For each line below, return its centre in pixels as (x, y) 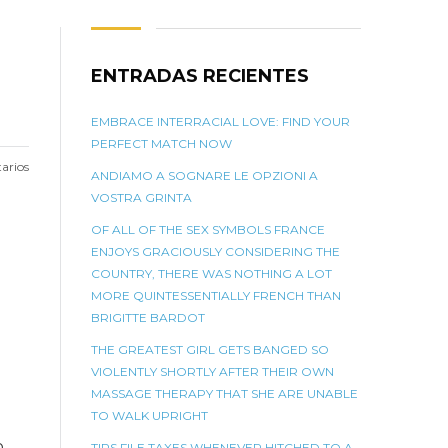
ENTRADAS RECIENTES (200, 76)
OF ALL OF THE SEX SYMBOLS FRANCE (208, 229)
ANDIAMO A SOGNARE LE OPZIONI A (204, 175)
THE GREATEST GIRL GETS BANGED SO (210, 349)
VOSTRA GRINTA (141, 197)
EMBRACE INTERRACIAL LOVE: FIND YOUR (220, 121)
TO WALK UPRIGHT (149, 415)
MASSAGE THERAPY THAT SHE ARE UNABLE (224, 393)
